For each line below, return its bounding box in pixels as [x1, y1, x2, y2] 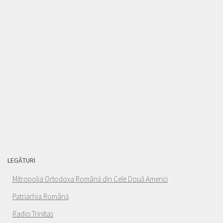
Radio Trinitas [12, 209, 53, 219]
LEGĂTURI [7, 156, 35, 165]
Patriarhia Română [12, 192, 69, 202]
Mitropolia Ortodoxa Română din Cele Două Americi [12, 174, 168, 184]
